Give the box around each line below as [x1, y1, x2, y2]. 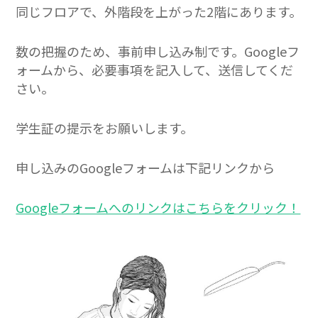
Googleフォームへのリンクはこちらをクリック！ [16, 198, 301, 217]
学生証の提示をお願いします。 [16, 119, 194, 138]
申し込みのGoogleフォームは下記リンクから [16, 158, 275, 177]
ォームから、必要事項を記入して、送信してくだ [16, 60, 294, 79]
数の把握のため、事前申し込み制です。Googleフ [16, 42, 300, 61]
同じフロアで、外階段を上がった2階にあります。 [16, 2, 302, 21]
